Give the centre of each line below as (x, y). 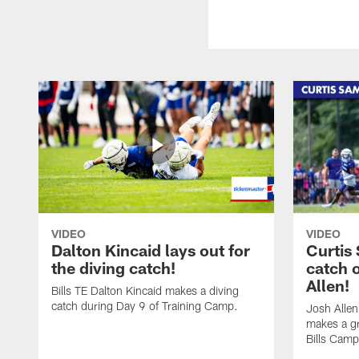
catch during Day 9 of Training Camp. (145, 305)
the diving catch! (113, 267)
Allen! (328, 285)
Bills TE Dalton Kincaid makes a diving (145, 290)
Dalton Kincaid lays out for (151, 250)
